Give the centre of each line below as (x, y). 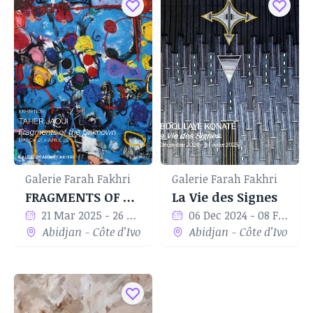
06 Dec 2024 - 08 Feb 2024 (283, 215)
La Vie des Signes (225, 197)
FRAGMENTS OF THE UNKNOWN (129, 197)
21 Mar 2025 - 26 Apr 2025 (132, 215)
